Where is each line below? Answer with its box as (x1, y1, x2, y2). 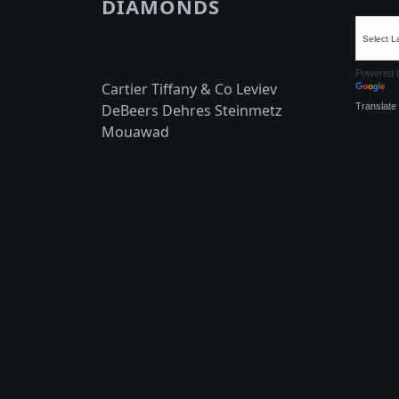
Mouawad (102, 122, 169, 142)
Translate (355, 100, 396, 111)
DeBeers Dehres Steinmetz (102, 101, 282, 120)
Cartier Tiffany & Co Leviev (102, 79, 277, 99)
